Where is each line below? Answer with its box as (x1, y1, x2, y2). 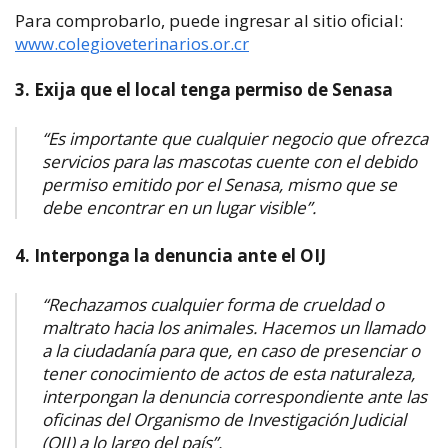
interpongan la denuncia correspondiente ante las (42, 384, 427, 408)
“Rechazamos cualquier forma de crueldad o (42, 292, 384, 316)
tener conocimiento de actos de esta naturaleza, (42, 361, 415, 385)
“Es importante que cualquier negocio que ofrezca (42, 126, 428, 150)
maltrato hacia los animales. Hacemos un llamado (42, 315, 425, 339)
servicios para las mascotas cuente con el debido (42, 149, 417, 173)
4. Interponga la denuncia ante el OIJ (15, 244, 326, 268)
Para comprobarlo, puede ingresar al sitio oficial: (15, 9, 403, 33)
